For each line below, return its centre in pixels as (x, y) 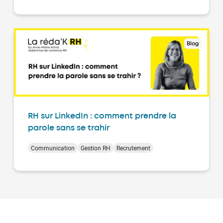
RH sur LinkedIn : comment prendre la (102, 116)
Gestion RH (96, 148)
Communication (53, 148)
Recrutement (133, 148)
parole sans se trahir (69, 128)
